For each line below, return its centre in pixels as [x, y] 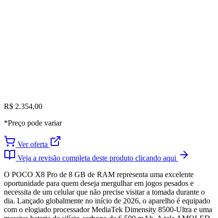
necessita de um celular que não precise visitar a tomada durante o [104, 192]
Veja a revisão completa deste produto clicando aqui [97, 158]
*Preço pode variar [33, 123]
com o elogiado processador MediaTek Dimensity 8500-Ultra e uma [108, 209]
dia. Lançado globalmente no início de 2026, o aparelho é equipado [107, 200]
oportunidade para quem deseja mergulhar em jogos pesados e [99, 183]
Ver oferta [33, 144]
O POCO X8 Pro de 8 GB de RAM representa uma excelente [99, 174]
